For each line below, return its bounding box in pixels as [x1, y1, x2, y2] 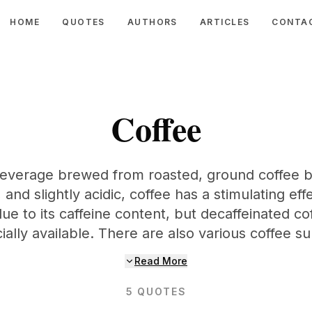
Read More [134, 255, 187, 267]
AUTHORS [127, 17, 178, 27]
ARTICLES [199, 17, 250, 27]
